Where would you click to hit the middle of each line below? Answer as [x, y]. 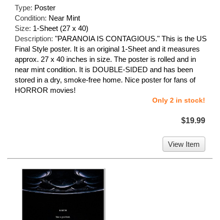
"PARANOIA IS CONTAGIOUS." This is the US [131, 39]
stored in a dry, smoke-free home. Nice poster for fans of [105, 80]
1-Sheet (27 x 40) [61, 28]
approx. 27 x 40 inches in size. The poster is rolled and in [105, 59]
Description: [35, 39]
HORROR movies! [45, 90]
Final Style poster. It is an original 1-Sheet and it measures [107, 49]
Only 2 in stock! [179, 100]
